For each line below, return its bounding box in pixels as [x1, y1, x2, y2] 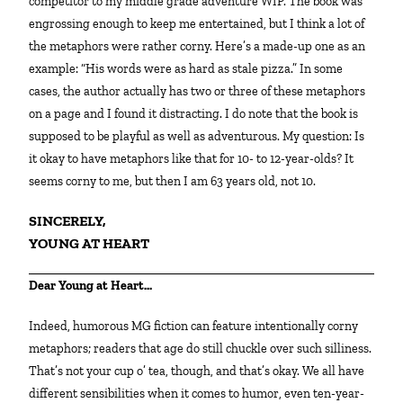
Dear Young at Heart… [38, 278, 153, 294]
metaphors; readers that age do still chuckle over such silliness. [29, 341, 372, 357]
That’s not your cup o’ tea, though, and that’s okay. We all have [29, 363, 365, 380]
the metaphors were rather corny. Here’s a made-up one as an [29, 39, 366, 55]
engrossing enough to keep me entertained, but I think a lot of [29, 16, 365, 32]
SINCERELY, [37, 212, 107, 230]
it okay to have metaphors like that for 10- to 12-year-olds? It [29, 151, 354, 167]
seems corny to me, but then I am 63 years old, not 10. [29, 174, 317, 190]
